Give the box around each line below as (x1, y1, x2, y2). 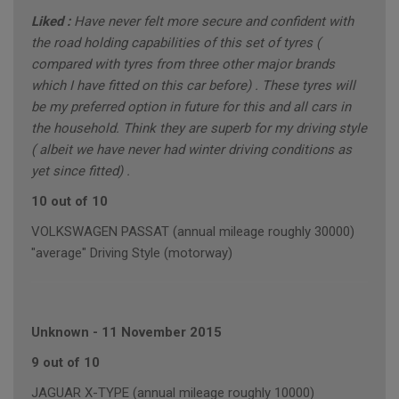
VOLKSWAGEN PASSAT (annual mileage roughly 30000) (31, 224, 354, 240)
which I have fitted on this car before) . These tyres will (31, 77, 355, 94)
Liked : (31, 13, 74, 30)
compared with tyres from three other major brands (31, 56, 335, 73)
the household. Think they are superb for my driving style (31, 120, 367, 137)
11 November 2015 (102, 324, 222, 341)
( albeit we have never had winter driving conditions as (31, 142, 352, 159)
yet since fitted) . (31, 163, 130, 180)
